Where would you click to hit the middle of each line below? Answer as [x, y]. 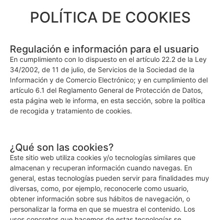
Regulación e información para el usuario [104, 49]
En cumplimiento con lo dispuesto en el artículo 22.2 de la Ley [108, 59]
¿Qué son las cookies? [62, 148]
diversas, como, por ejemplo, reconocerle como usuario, [99, 189]
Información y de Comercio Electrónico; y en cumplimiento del [109, 80]
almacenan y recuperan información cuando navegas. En [101, 168]
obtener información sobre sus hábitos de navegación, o [100, 199]
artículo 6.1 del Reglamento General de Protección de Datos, [106, 90]
